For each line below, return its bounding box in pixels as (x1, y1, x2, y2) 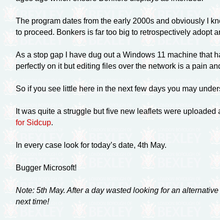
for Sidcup (15, 118, 51, 127)
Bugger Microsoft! (15, 163, 77, 172)
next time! (15, 197, 49, 206)
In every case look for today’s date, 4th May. (15, 140, 166, 149)
